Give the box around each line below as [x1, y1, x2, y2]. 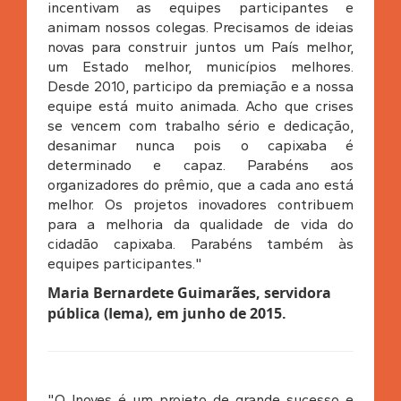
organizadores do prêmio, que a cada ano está [47, 175, 354, 193]
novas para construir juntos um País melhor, [47, 38, 354, 55]
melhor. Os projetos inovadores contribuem [47, 195, 354, 213]
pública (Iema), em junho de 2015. [47, 303, 286, 323]
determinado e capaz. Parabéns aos [47, 156, 354, 174]
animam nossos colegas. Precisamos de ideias [47, 18, 354, 36]
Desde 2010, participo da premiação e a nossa [47, 77, 354, 95]
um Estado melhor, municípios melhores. [47, 57, 354, 75]
